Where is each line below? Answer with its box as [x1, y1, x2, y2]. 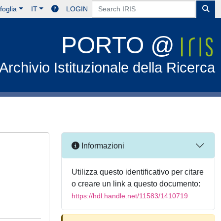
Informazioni [79, 141, 124, 150]
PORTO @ [61, 32, 182, 58]
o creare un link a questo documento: [72, 180, 200, 188]
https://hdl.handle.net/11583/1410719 [72, 192, 188, 200]
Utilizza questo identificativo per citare [72, 168, 204, 176]
